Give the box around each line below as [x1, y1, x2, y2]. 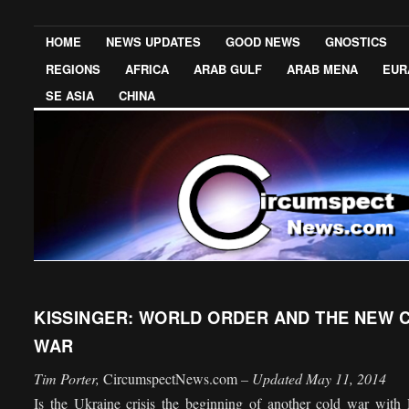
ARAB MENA [287, 59, 359, 78]
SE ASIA [46, 86, 95, 104]
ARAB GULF [194, 59, 263, 78]
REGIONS [46, 59, 101, 78]
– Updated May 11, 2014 [237, 369, 387, 389]
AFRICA [125, 59, 170, 78]
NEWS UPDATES [106, 33, 202, 51]
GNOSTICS [325, 33, 388, 51]
